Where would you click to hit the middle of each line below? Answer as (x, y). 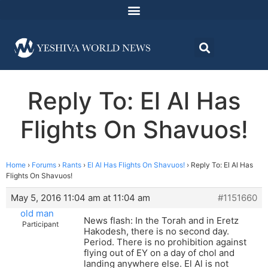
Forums (44, 165)
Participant (40, 224)
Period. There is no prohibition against (165, 242)
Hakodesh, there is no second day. (156, 232)
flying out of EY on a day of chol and (159, 253)
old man (37, 214)
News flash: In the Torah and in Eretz (161, 221)
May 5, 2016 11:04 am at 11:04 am (80, 198)
